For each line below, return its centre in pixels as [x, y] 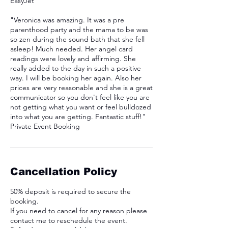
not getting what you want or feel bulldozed [81, 107]
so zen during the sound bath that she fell [77, 39]
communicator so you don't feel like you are [80, 97]
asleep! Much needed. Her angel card [72, 49]
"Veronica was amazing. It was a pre [67, 20]
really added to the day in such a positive [76, 68]
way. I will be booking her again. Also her [76, 78]
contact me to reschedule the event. [69, 220]
